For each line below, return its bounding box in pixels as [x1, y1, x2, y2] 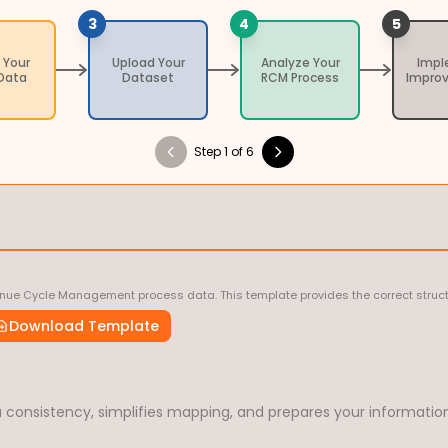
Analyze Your [260, 54, 340, 71]
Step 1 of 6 [194, 143, 254, 160]
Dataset [122, 69, 174, 86]
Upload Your [111, 54, 185, 71]
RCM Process [261, 69, 339, 86]
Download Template [9, 316, 159, 336]
